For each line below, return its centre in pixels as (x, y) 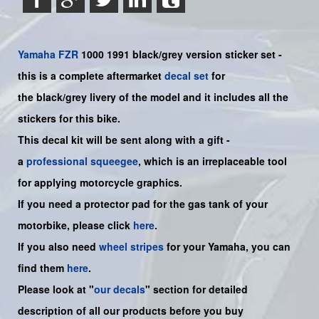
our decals (120, 289)
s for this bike (84, 119)
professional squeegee (82, 161)
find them (42, 268)
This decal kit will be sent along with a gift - (124, 140)
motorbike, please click (75, 225)
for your (186, 247)
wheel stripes (131, 247)
